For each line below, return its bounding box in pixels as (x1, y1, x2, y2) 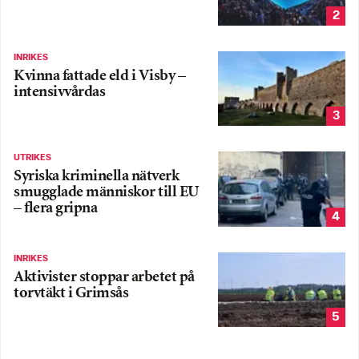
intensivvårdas (14, 84, 105, 100)
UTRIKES (14, 153, 51, 163)
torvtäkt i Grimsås (14, 285, 128, 301)
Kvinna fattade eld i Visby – (14, 68, 185, 84)
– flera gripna (14, 201, 97, 217)
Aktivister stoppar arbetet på (14, 269, 195, 285)
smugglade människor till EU (14, 185, 199, 201)
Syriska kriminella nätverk (14, 169, 179, 185)
